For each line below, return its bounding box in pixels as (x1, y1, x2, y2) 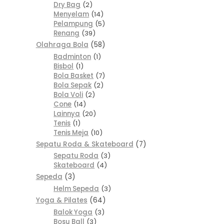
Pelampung (53, 18, 93, 28)
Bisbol (53, 61, 74, 71)
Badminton (53, 51, 91, 61)
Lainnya (53, 108, 80, 118)
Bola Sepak (53, 80, 92, 90)
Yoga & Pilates (35, 195, 87, 205)
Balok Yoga (53, 207, 93, 217)
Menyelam (53, 9, 89, 19)
